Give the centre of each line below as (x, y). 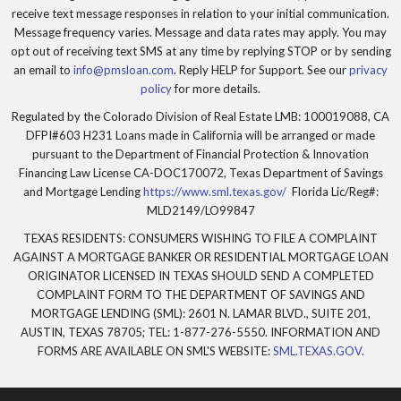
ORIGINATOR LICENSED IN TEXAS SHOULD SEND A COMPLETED (200, 275)
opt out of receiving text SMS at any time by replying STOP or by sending (200, 51)
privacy (368, 69)
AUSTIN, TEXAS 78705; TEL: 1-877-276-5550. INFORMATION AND (200, 332)
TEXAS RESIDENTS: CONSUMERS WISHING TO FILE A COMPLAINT (200, 238)
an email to (43, 69)
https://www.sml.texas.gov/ (214, 191)
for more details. (216, 88)
